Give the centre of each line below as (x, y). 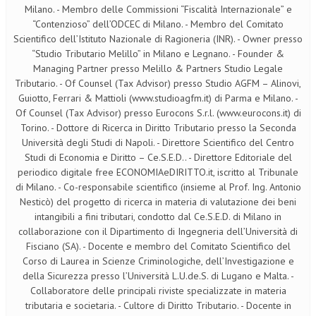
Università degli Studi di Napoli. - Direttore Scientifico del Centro (158, 142)
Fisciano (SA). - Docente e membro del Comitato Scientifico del (158, 246)
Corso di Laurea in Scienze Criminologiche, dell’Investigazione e (158, 261)
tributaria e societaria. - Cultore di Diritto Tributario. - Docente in (158, 305)
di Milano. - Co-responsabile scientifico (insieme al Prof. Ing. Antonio (158, 187)
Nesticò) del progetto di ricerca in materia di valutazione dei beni (158, 201)
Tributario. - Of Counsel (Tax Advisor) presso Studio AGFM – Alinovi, (158, 83)
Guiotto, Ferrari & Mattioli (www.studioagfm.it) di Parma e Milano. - (158, 98)
